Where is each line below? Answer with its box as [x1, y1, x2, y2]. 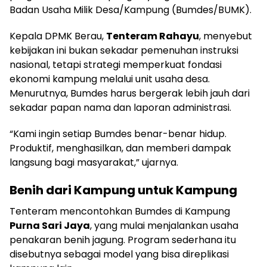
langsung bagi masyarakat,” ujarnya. [10, 155, 178, 169]
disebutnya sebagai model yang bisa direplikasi [10, 247, 229, 261]
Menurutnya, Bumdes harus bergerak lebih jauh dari [10, 86, 250, 100]
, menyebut [199, 29, 252, 43]
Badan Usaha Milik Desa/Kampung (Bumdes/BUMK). [10, 2, 252, 17]
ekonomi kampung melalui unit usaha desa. [10, 72, 210, 86]
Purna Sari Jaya [10, 218, 90, 232]
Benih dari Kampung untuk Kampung [10, 181, 237, 198]
